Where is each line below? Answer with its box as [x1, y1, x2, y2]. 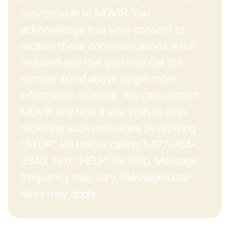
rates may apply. [21, 186, 98, 200]
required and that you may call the [21, 55, 183, 69]
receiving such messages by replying [21, 121, 196, 135]
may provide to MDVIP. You [21, 6, 150, 20]
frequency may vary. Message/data [21, 170, 189, 184]
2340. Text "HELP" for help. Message [21, 154, 198, 167]
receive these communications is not [21, 39, 196, 52]
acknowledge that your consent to [21, 22, 185, 36]
